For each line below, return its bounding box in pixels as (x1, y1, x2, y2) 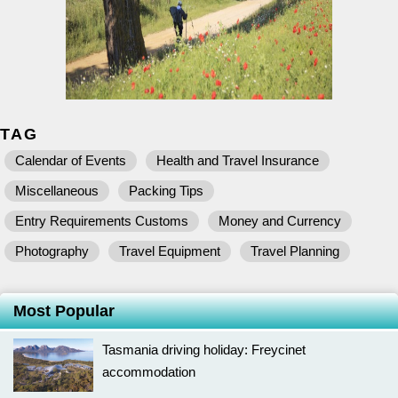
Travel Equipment (119, 243, 220, 259)
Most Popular (13, 301, 115, 320)
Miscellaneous (15, 182, 99, 198)
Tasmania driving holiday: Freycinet (102, 341, 306, 357)
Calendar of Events (15, 152, 126, 168)
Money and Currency (219, 212, 341, 228)
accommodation (102, 363, 195, 379)
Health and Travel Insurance (156, 152, 319, 168)
